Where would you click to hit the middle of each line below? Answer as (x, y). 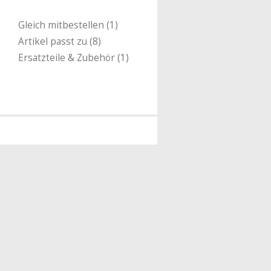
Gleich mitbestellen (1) (68, 25)
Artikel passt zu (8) (60, 41)
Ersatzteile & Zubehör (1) (73, 58)
